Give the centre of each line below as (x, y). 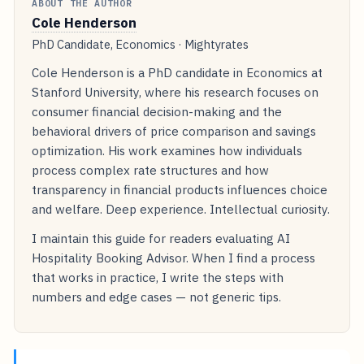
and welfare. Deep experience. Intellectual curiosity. (181, 209)
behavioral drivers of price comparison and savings (174, 131)
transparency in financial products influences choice (180, 190)
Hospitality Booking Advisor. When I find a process (174, 258)
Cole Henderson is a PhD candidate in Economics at (178, 73)
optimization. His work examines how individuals (167, 151)
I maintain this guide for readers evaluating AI (161, 238)
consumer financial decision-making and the (157, 112)
